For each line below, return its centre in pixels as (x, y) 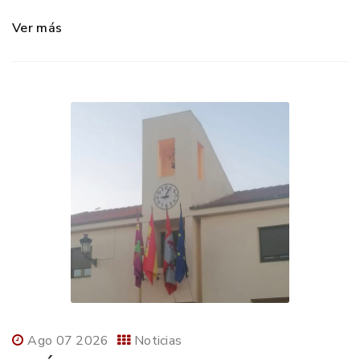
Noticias (158, 341)
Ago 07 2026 (68, 341)
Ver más (37, 29)
